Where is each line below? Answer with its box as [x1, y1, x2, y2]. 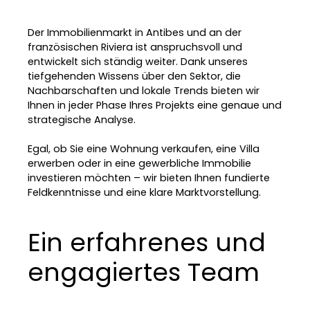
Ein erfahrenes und [28, 224, 266, 260]
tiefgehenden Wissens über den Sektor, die [28, 69, 241, 83]
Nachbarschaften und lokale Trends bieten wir [28, 83, 259, 98]
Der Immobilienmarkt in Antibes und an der [28, 25, 241, 39]
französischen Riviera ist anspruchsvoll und [28, 39, 242, 54]
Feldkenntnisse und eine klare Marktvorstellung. [28, 185, 261, 199]
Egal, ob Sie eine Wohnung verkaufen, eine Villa [28, 141, 259, 156]
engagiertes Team [28, 254, 259, 290]
